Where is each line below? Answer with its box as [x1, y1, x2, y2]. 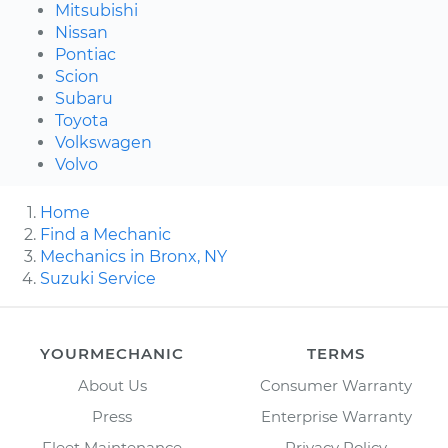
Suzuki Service [40, 269, 156, 289]
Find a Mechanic [40, 225, 171, 245]
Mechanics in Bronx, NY [40, 247, 227, 267]
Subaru [55, 89, 113, 109]
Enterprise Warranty [260, 407, 412, 427]
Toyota [55, 111, 108, 131]
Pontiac [55, 45, 116, 65]
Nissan [55, 23, 108, 43]
